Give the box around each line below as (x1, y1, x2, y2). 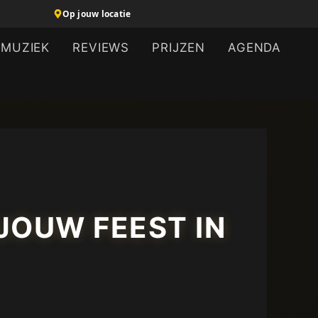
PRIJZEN (152, 40, 206, 55)
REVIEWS (72, 40, 130, 55)
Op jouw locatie (62, 8, 131, 20)
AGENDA (228, 40, 282, 55)
